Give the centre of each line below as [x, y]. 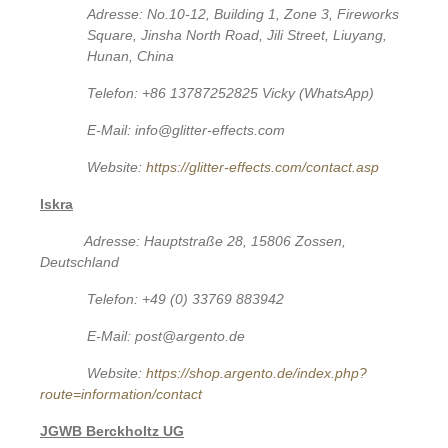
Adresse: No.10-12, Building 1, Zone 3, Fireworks [243, 13]
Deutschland [79, 261]
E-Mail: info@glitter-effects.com [186, 129]
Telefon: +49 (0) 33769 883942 [186, 298]
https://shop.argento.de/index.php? [257, 372]
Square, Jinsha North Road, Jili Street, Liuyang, [237, 34]
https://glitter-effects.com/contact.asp [263, 166]
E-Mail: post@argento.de [166, 335]
